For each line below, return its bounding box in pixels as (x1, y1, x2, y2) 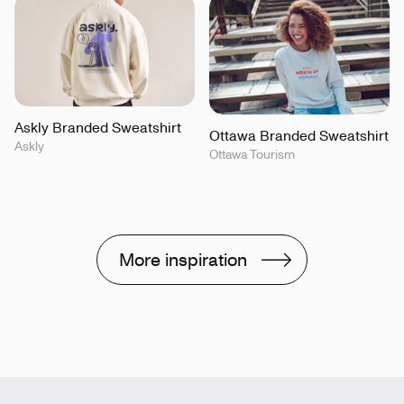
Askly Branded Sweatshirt (14, 117, 181, 136)
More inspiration (119, 247, 247, 271)
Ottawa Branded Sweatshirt (209, 125, 389, 144)
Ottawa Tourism (209, 145, 295, 161)
